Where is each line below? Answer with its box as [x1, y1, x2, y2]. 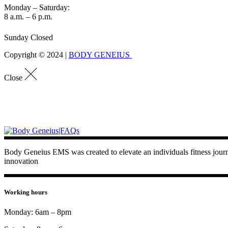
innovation [4, 156, 38, 165]
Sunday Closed [4, 33, 53, 42]
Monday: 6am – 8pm [4, 208, 71, 217]
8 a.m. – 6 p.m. [4, 12, 52, 21]
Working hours [4, 188, 47, 196]
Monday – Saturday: [4, 3, 70, 12]
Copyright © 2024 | [4, 50, 69, 60]
